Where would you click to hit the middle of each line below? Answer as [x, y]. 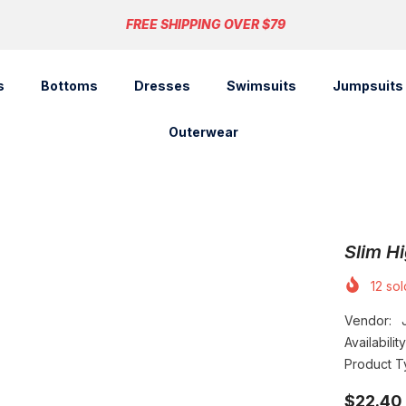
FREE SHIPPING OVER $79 [205, 24]
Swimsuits [261, 86]
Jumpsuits [367, 86]
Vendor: [368, 321]
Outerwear [203, 132]
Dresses [162, 86]
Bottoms [69, 86]
